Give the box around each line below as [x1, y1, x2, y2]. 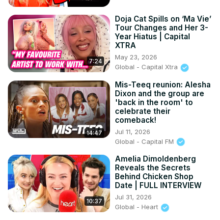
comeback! [115, 115, 156, 125]
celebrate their [115, 106, 170, 116]
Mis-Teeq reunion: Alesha [115, 80, 211, 89]
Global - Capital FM [115, 137, 176, 145]
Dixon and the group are [115, 88, 204, 98]
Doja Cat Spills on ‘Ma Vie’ [115, 14, 211, 24]
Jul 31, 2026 [115, 193, 152, 201]
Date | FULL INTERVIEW [115, 181, 201, 191]
